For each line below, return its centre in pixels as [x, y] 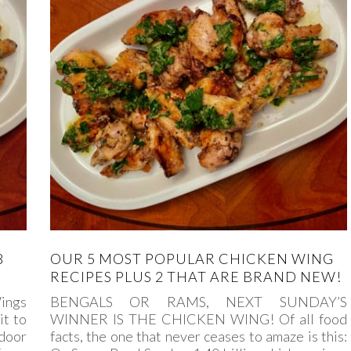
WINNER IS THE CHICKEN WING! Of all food [198, 318]
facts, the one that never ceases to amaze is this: [198, 336]
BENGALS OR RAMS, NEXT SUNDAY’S [198, 301]
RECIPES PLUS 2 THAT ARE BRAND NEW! [195, 276]
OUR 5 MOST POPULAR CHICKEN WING [192, 258]
